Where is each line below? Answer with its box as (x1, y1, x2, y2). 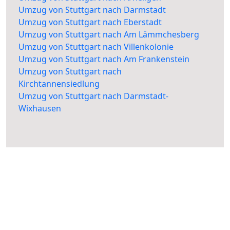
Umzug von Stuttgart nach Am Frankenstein (18, 53, 189, 65)
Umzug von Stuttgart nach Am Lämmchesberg (18, 29, 199, 41)
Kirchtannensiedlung (18, 78, 100, 90)
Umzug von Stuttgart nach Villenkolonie (18, 41, 174, 53)
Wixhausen (18, 103, 61, 114)
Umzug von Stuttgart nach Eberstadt (18, 16, 162, 28)
